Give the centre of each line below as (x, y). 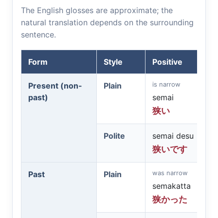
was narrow (170, 173)
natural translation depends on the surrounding (107, 22)
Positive (167, 62)
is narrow (166, 84)
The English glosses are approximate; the (97, 10)
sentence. (38, 35)
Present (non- (55, 86)
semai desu (173, 136)
